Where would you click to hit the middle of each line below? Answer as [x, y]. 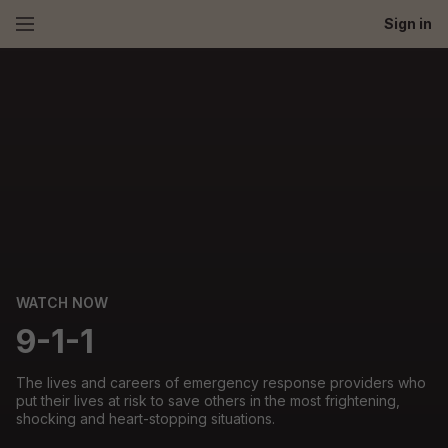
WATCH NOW [62, 302]
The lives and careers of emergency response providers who [221, 382]
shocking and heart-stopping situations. [145, 418]
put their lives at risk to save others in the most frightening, [208, 400]
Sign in [408, 23]
